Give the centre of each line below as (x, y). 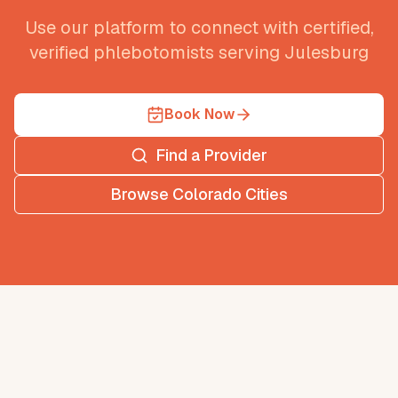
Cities (265, 194)
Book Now (199, 114)
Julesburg (326, 52)
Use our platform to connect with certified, (199, 28)
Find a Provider (211, 155)
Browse (141, 194)
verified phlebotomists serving (157, 52)
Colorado (207, 194)
